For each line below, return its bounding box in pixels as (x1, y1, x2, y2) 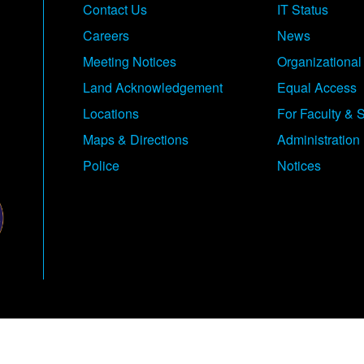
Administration (277, 130, 361, 149)
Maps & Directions (83, 130, 189, 149)
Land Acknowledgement (83, 78, 223, 97)
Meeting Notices (83, 52, 177, 71)
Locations (83, 104, 140, 123)
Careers (83, 26, 130, 45)
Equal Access (277, 78, 357, 97)
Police (83, 156, 120, 175)
